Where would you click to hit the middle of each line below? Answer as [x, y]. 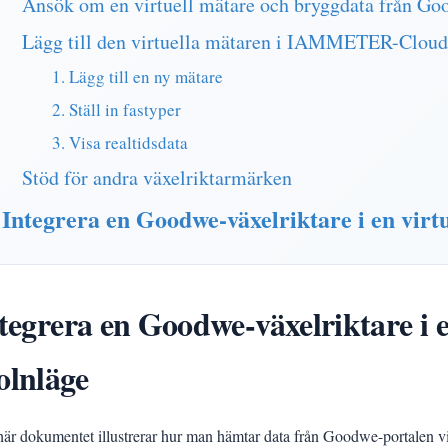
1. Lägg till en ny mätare [137, 76]
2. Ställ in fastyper [116, 109]
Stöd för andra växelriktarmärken [157, 177]
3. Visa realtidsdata [120, 142]
